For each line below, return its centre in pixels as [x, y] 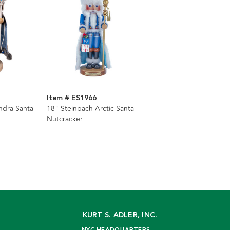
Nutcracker [65, 119]
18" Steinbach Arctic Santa [90, 109]
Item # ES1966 [72, 98]
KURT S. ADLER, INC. [120, 215]
